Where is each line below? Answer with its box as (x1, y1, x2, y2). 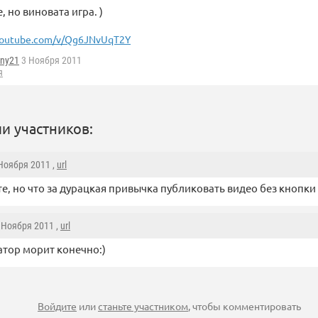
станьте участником (98, 300, 188, 313)
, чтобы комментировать (188, 300, 301, 313)
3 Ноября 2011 (19, 55, 82, 67)
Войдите (38, 300, 77, 313)
